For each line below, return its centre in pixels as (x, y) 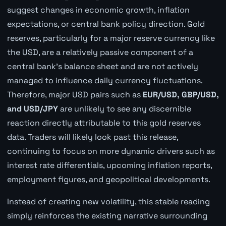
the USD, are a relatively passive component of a (100, 52)
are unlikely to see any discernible (124, 109)
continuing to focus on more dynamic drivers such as (111, 151)
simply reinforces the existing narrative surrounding (107, 216)
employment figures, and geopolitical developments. (108, 180)
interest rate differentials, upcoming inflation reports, (109, 165)
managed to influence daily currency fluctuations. (104, 81)
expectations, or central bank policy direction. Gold (106, 24)
